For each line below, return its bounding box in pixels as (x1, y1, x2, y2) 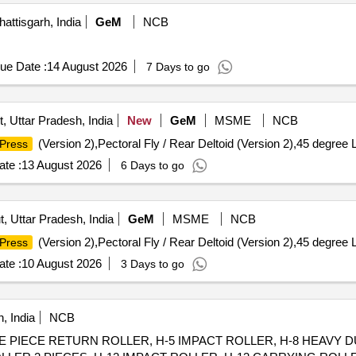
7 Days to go (145, 60, 210, 73)
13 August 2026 (21, 158, 102, 172)
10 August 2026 (21, 257, 102, 270)
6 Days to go (120, 159, 184, 172)
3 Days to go (120, 257, 184, 270)
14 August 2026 (46, 60, 127, 73)
